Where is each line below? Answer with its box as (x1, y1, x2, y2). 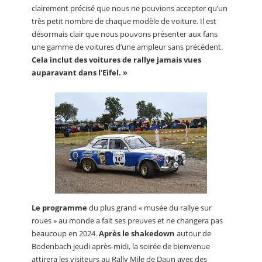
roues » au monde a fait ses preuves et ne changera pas (32, 215, 223, 226)
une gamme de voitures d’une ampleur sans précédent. (32, 42, 223, 53)
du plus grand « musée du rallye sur (87, 202, 212, 213)
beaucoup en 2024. (32, 228, 99, 239)
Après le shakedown (99, 228, 175, 239)
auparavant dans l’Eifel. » (32, 67, 127, 78)
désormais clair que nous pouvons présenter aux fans (32, 29, 218, 40)
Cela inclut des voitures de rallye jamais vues (32, 54, 201, 65)
